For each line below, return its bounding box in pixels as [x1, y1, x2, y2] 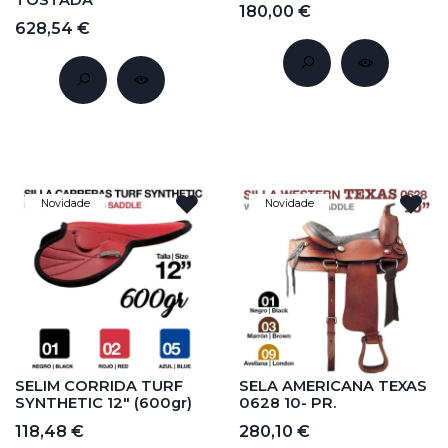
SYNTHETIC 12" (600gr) [15, 394, 192, 413]
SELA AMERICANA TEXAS [239, 377, 427, 396]
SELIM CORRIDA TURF [15, 377, 183, 396]
